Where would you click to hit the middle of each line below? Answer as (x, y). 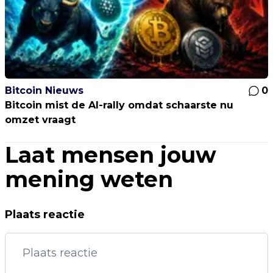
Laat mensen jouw (111, 155)
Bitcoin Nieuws (44, 90)
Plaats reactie (45, 214)
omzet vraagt (40, 120)
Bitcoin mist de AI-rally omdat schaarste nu (119, 105)
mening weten (89, 179)
